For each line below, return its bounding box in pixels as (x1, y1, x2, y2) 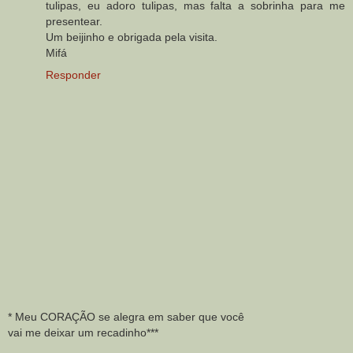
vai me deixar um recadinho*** (8, 326, 158, 340)
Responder (46, 68, 101, 81)
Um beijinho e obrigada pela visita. (46, 30, 217, 43)
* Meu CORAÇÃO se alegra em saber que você (8, 310, 244, 324)
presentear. (46, 14, 102, 28)
